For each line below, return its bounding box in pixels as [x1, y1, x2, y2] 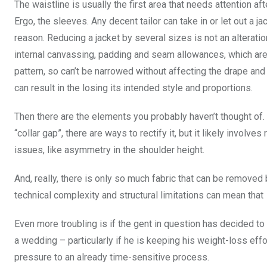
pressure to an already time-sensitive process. [14, 252, 209, 263]
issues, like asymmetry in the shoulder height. [14, 144, 204, 156]
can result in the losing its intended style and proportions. [14, 82, 253, 94]
